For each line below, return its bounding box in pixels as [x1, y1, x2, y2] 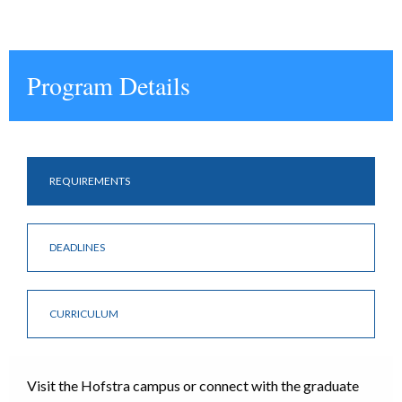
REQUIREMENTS [49, 174, 130, 188]
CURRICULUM [49, 307, 118, 320]
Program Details [27, 68, 190, 102]
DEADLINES [49, 240, 105, 254]
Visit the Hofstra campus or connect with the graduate [27, 377, 359, 394]
